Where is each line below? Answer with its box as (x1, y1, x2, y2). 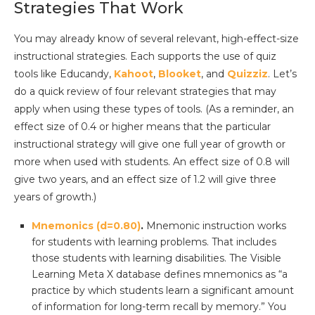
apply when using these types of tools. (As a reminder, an (14, 102, 294, 115)
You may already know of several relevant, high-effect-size (14, 32, 299, 45)
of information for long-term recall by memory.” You (32, 300, 286, 313)
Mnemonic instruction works (143, 219, 286, 232)
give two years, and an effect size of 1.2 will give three (14, 172, 276, 186)
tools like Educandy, (14, 67, 114, 80)
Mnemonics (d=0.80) (32, 219, 141, 232)
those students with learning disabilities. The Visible (32, 251, 281, 264)
